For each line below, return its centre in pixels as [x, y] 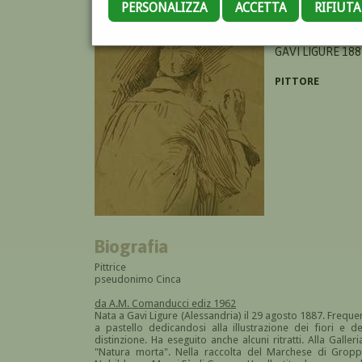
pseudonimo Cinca [138, 279]
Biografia [132, 246]
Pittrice [110, 267]
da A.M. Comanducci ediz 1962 [165, 303]
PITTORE [297, 81]
